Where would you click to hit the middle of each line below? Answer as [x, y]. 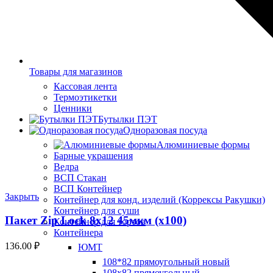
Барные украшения [93, 156]
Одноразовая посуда [165, 130]
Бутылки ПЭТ [128, 119]
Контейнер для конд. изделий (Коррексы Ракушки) [159, 200]
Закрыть [22, 197]
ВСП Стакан [80, 178]
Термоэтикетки [85, 97]
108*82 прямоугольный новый [166, 262]
